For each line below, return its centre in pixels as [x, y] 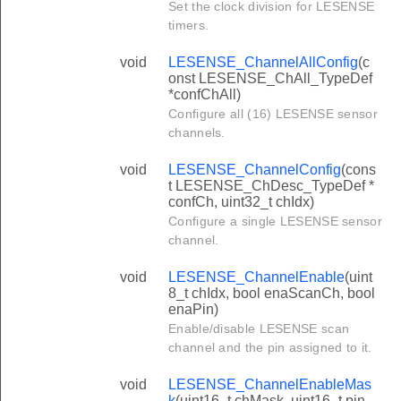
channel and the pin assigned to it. [270, 347]
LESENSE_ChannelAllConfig [263, 62]
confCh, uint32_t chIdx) [241, 201]
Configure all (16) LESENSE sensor [273, 113]
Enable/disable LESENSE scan [259, 328]
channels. [197, 132]
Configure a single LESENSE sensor [275, 221]
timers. [189, 25]
